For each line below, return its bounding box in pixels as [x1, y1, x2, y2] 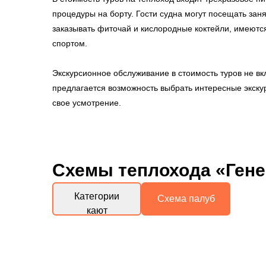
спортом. [52, 39, 87, 48]
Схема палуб [157, 194, 215, 204]
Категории [74, 191, 119, 201]
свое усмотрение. [52, 98, 123, 107]
